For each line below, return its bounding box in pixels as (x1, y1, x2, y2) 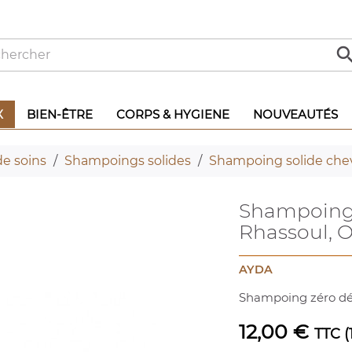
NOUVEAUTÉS (253, 107, 338, 122)
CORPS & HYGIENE (116, 107, 229, 122)
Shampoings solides (64, 153, 191, 168)
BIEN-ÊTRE (27, 107, 93, 122)
